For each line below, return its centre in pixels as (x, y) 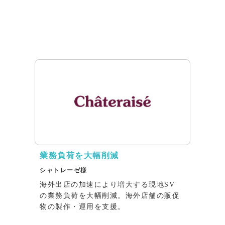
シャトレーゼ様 (64, 170)
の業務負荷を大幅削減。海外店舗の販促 (110, 195)
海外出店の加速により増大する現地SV (107, 184)
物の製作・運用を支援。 (83, 206)
